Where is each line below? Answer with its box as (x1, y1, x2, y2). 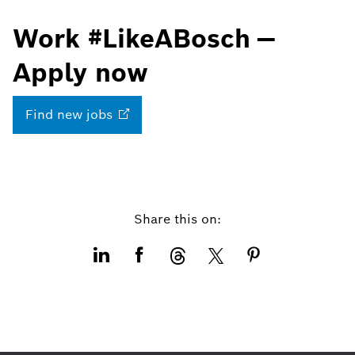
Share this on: (134, 210, 221, 227)
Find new (25, 105, 82, 123)
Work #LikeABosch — (13, 21, 273, 55)
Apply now (13, 55, 148, 89)
